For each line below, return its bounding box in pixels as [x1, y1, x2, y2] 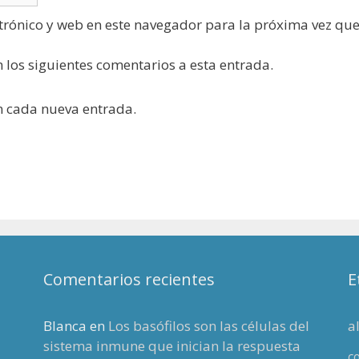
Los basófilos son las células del [107, 317, 309, 336]
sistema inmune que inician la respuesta [42, 337, 301, 356]
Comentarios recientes [42, 268, 215, 291]
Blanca [42, 317, 87, 336]
